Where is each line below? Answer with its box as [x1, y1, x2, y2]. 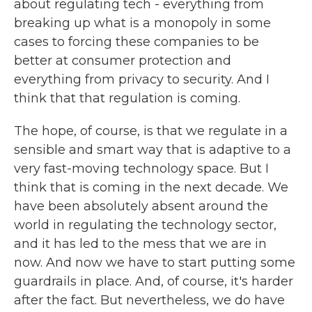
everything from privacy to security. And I [14, 72, 270, 87]
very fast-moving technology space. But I [14, 161, 269, 176]
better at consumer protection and [14, 53, 231, 68]
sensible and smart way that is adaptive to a [14, 142, 291, 157]
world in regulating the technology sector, [14, 217, 276, 233]
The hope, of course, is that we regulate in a [14, 123, 288, 139]
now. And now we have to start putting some [14, 255, 295, 270]
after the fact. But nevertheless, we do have [14, 292, 285, 308]
